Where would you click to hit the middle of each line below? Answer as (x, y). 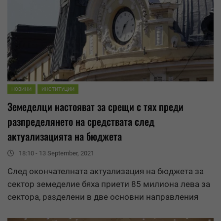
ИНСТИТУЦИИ (58, 89)
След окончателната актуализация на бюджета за (106, 171)
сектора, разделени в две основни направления (103, 197)
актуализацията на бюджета (65, 136)
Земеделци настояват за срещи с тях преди (95, 107)
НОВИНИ (21, 89)
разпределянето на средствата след (81, 122)
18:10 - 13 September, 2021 (56, 153)
